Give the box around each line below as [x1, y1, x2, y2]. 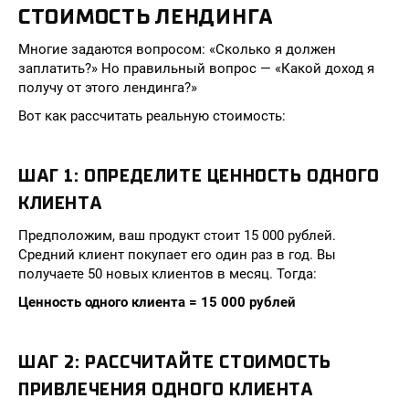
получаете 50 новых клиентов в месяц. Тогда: [18, 266, 317, 282]
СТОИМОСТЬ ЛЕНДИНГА [18, 4, 274, 29]
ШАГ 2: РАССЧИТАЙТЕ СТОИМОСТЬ [18, 351, 331, 372]
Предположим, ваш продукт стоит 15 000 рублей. [18, 227, 336, 244]
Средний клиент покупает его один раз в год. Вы [18, 246, 336, 263]
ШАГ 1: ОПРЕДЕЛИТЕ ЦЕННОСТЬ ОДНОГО [18, 165, 380, 186]
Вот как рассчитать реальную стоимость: [18, 108, 286, 124]
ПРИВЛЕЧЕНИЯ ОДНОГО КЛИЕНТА [18, 379, 314, 400]
